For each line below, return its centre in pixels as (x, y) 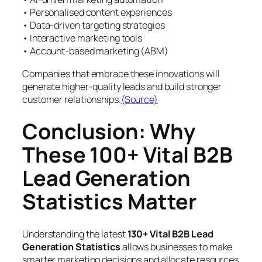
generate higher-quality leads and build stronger (122, 86)
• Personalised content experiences (97, 13)
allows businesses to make (176, 247)
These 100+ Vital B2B (127, 154)
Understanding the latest (75, 234)
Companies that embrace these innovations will (121, 73)
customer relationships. (72, 99)
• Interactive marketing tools (82, 38)
